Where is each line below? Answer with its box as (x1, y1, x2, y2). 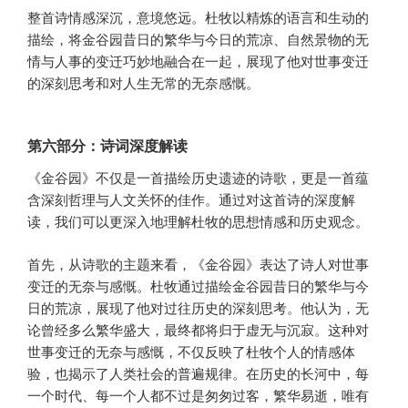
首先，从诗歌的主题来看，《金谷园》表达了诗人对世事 (27, 253, 369, 273)
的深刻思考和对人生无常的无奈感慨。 (27, 72, 260, 92)
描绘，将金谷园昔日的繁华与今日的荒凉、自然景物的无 (27, 28, 369, 48)
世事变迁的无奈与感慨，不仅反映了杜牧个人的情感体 (27, 341, 355, 361)
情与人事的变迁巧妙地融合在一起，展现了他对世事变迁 (27, 50, 369, 70)
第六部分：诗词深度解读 (27, 135, 188, 157)
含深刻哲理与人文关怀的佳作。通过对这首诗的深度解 (27, 189, 355, 209)
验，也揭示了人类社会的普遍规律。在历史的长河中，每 (27, 362, 369, 382)
